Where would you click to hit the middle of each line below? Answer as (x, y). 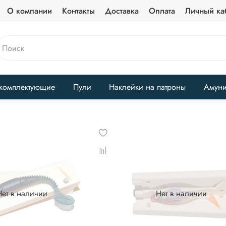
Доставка (122, 11)
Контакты (78, 11)
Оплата (162, 11)
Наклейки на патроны (148, 87)
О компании (29, 11)
